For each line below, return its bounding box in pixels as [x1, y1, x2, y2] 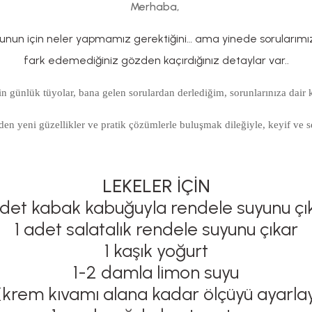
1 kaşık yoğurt [104, 240, 208, 262]
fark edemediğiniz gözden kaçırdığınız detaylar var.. [23, 54, 289, 67]
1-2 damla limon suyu [73, 261, 239, 283]
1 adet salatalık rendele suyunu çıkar [14, 218, 298, 240]
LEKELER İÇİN [102, 175, 210, 197]
